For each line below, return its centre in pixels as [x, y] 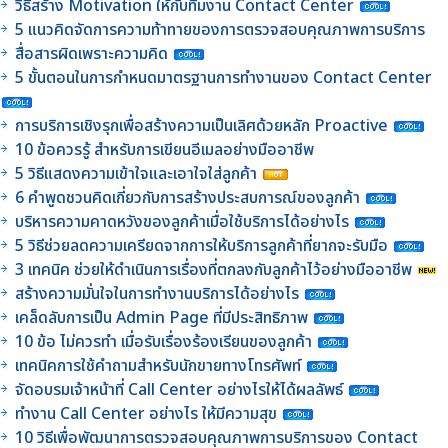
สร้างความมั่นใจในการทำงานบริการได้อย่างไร [157, 293]
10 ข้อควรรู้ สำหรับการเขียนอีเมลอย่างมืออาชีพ [164, 149]
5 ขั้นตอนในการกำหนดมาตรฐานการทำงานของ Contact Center [223, 77]
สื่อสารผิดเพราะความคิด [91, 53]
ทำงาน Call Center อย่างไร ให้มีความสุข [146, 413]
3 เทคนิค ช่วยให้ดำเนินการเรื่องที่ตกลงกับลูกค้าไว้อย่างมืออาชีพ [213, 269]
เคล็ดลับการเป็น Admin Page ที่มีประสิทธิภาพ [161, 317]
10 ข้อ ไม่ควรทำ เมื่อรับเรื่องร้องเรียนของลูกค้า [163, 341]
